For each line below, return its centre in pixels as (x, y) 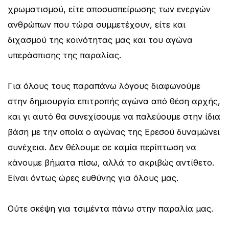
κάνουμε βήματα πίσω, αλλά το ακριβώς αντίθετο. (111, 162)
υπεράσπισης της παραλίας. (64, 55)
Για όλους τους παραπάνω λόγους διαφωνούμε (104, 86)
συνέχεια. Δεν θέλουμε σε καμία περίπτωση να (102, 147)
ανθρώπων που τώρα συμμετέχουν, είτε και (97, 24)
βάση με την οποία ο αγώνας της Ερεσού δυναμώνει (114, 132)
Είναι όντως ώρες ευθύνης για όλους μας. (93, 178)
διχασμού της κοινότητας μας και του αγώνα (100, 40)
